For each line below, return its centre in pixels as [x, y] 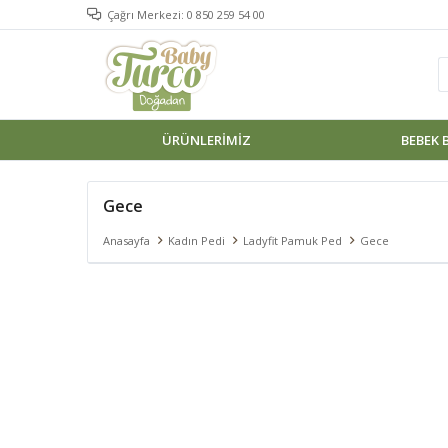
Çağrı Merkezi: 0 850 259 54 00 [186, 14]
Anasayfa [126, 240]
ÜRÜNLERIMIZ [206, 140]
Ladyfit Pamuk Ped [292, 240]
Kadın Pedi [196, 240]
